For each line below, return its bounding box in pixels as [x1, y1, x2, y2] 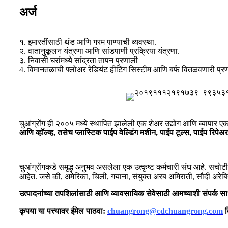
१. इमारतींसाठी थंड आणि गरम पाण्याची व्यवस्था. [19, 38, 156, 47]
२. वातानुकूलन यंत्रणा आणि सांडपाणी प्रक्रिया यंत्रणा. [19, 47, 180, 56]
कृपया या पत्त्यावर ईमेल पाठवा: [19, 207, 105, 216]
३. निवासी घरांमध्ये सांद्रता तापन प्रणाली [19, 56, 138, 65]
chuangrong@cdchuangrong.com [107, 207, 223, 216]
